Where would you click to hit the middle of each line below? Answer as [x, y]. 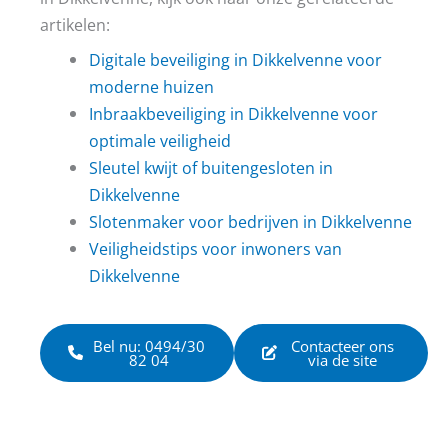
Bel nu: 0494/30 [148, 345]
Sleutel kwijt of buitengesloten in [211, 168]
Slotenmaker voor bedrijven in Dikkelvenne [251, 222]
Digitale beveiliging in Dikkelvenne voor [236, 60]
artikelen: [75, 24]
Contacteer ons [342, 345]
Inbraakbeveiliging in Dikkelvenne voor [234, 114]
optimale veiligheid [160, 141]
